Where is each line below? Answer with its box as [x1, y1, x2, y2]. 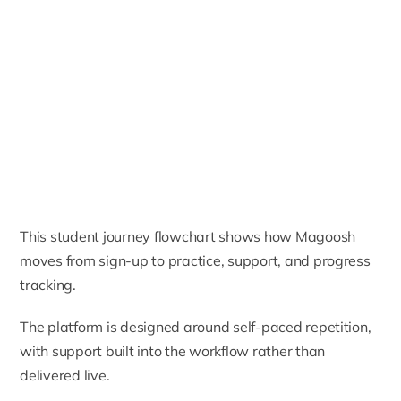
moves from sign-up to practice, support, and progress [20, 251, 371, 269]
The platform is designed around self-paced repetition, [20, 317, 371, 336]
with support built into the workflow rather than [20, 341, 326, 360]
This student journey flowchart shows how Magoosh [20, 226, 356, 245]
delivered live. [20, 365, 110, 384]
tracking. [20, 275, 76, 294]
